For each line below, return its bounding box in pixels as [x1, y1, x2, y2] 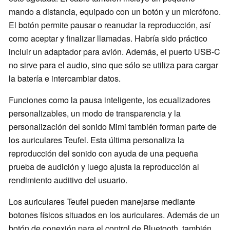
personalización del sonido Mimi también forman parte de [9, 120, 217, 132]
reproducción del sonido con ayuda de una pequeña [9, 147, 198, 159]
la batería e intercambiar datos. [9, 72, 121, 84]
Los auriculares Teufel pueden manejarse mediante [9, 195, 195, 207]
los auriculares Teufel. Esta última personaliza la [9, 133, 184, 146]
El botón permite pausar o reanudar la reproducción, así [9, 18, 210, 31]
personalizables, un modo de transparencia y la [9, 107, 181, 119]
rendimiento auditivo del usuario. [9, 174, 127, 186]
